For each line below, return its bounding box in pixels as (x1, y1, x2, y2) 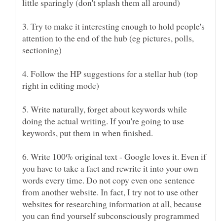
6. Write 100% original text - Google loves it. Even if (22, 150, 206, 163)
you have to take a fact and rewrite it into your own (22, 162, 198, 175)
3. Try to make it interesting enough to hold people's (22, 20, 205, 33)
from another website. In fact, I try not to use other (22, 186, 198, 198)
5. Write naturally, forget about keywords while (22, 103, 187, 115)
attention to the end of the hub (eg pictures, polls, (22, 32, 194, 44)
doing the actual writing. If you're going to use (22, 115, 184, 127)
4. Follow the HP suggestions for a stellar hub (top (22, 68, 198, 80)
